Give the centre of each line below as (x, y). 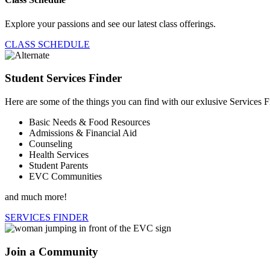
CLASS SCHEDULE (47, 44)
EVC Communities (65, 177)
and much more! (36, 197)
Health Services (59, 155)
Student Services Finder (63, 78)
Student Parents (58, 166)
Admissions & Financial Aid (83, 133)
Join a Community (52, 251)
